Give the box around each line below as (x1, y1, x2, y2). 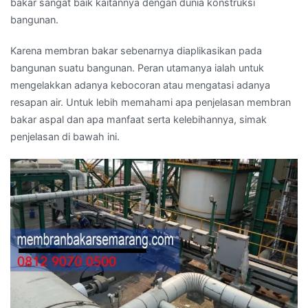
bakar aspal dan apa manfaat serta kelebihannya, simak (10, 113, 267, 125)
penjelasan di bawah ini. (10, 130, 120, 142)
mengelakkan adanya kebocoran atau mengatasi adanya (10, 78, 270, 91)
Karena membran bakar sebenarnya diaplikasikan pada (10, 44, 262, 56)
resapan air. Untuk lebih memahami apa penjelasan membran (10, 96, 291, 108)
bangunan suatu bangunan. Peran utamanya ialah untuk (10, 61, 264, 74)
